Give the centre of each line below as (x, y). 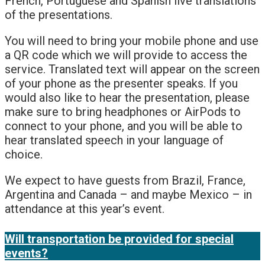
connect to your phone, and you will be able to (124, 126)
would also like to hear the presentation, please (127, 98)
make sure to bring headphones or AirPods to (123, 112)
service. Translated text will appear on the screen (132, 70)
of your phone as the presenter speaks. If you (121, 84)
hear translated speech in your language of (114, 140)
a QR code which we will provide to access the (126, 55)
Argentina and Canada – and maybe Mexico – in (128, 195)
